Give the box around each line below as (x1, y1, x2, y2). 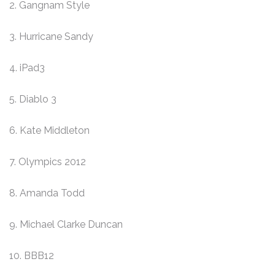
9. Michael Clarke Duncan (9, 219, 123, 231)
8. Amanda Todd (9, 187, 85, 199)
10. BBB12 (9, 250, 54, 262)
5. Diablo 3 (9, 93, 56, 106)
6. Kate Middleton (9, 125, 90, 137)
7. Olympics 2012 (9, 156, 86, 168)
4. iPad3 (9, 62, 45, 74)
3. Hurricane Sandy (9, 31, 93, 43)
